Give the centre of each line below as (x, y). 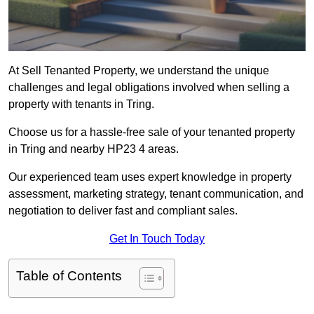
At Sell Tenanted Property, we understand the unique (139, 71)
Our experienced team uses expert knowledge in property (150, 177)
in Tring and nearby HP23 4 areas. (94, 149)
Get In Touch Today (157, 239)
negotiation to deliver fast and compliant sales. (123, 211)
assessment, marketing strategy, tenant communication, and (156, 194)
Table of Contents (69, 276)
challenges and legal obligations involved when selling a (149, 88)
